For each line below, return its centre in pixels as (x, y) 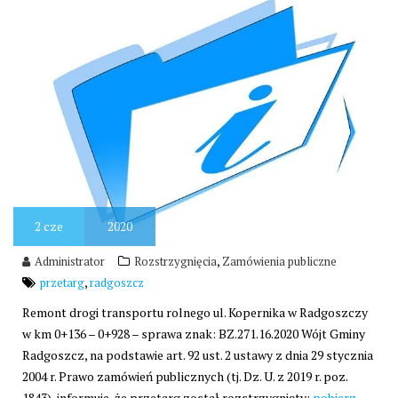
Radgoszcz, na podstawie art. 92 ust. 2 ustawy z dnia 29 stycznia (198, 355)
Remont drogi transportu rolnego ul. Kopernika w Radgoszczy (195, 313)
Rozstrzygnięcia (175, 262)
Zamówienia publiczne (279, 262)
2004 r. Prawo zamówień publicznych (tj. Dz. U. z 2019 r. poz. (185, 377)
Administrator (70, 262)
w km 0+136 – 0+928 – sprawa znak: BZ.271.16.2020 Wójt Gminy (194, 334)
